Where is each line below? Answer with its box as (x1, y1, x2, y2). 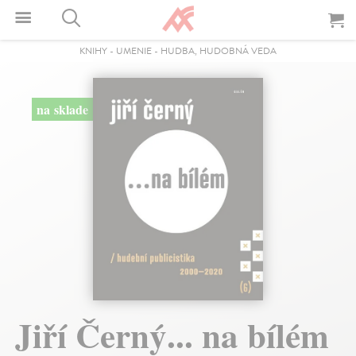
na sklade (36, 100, 88, 118)
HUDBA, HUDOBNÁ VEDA (161, 44, 277, 58)
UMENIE (116, 44, 152, 58)
